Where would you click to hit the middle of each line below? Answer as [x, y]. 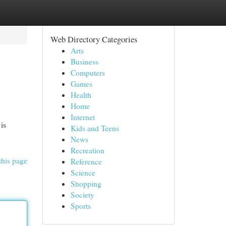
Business [84, 62]
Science [83, 173]
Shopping [86, 184]
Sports [80, 206]
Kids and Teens [95, 128]
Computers [88, 73]
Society [82, 195]
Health [81, 95]
